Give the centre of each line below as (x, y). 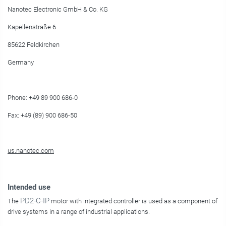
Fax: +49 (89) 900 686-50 (42, 116)
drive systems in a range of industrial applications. (79, 212)
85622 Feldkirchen (34, 45)
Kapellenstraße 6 (32, 27)
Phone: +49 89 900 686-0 (43, 98)
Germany (21, 63)
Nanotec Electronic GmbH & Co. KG (58, 10)
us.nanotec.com (31, 151)
